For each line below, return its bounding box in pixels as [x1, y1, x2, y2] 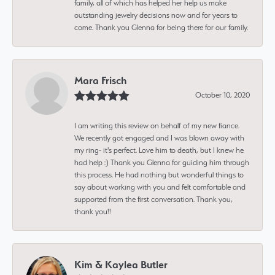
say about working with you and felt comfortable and [74, 182, 246, 192]
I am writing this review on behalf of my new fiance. [74, 120, 239, 130]
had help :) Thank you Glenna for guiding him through [74, 157, 249, 167]
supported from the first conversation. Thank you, [74, 194, 233, 204]
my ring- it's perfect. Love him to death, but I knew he [74, 145, 244, 155]
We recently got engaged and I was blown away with [74, 133, 244, 142]
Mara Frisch [74, 74, 126, 87]
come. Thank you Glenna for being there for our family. [74, 22, 248, 32]
